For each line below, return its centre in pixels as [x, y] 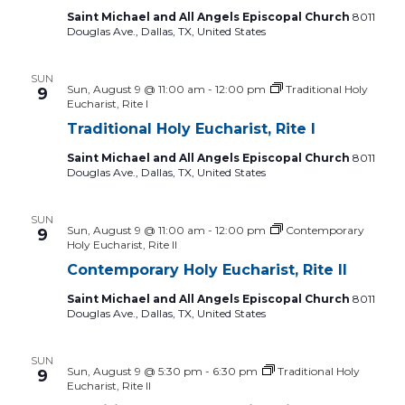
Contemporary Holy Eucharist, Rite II [207, 270]
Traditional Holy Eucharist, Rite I [191, 129]
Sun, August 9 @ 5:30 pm [134, 371]
